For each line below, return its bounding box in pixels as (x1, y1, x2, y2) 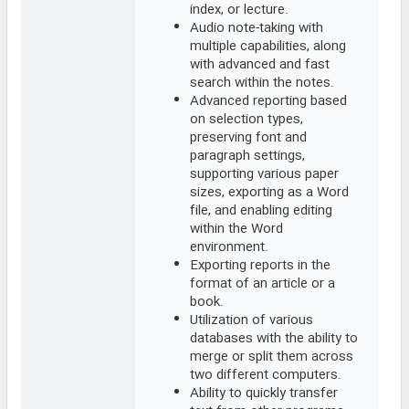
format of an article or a (190, 273, 335, 296)
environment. (190, 236, 268, 259)
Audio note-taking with (190, 17, 323, 40)
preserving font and (190, 127, 307, 150)
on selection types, (190, 109, 303, 131)
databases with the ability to (190, 328, 358, 351)
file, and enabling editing (190, 200, 332, 223)
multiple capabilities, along (190, 36, 346, 58)
